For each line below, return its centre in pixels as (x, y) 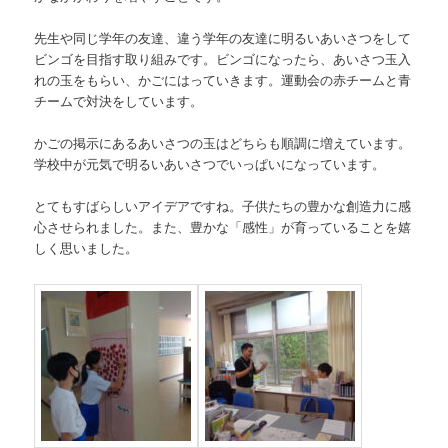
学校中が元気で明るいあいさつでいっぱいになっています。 (210, 164)
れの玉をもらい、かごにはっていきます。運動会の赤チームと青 (223, 79)
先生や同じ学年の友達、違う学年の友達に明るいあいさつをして (223, 37)
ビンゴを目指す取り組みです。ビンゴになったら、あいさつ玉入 (223, 58)
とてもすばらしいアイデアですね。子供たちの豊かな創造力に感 (223, 206)
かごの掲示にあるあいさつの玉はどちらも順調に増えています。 (223, 143)
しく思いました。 (86, 248)
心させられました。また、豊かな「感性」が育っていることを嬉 (223, 227)
